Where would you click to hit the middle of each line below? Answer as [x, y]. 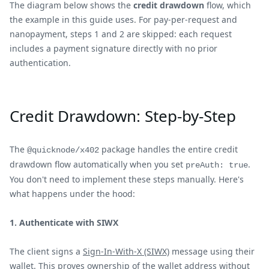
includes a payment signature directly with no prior [113, 48]
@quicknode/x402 [63, 150]
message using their [212, 251]
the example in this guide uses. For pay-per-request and [123, 19]
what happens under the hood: [72, 193]
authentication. [40, 62]
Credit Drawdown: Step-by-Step [123, 116]
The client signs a [46, 251]
